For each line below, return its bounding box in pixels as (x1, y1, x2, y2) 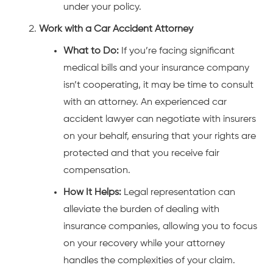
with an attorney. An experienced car (63, 97, 227, 108)
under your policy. (63, 2, 141, 13)
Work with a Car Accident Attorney (39, 24, 193, 35)
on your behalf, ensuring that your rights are (63, 132, 256, 142)
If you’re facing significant (119, 46, 235, 57)
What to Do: (63, 46, 119, 57)
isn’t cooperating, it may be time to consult (63, 80, 253, 91)
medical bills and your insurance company (63, 63, 249, 74)
